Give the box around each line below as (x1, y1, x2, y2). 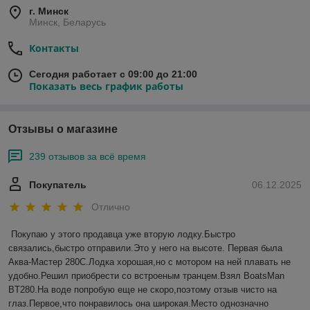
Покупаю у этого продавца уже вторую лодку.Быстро (11, 228, 235, 239)
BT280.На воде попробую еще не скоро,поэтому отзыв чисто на (8, 284, 277, 295)
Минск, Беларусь (29, 17, 106, 28)
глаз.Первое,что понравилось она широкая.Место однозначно (8, 298, 268, 309)
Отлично (91, 201, 130, 212)
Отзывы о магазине (8, 123, 118, 136)
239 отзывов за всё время (29, 151, 146, 163)
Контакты (29, 42, 79, 55)
